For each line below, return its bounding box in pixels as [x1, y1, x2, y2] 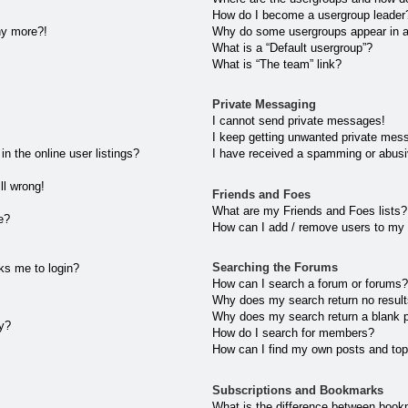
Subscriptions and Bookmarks [212, 382, 384, 397]
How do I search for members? [212, 326, 375, 341]
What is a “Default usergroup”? [212, 40, 373, 55]
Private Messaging [212, 97, 317, 112]
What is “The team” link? [212, 56, 342, 71]
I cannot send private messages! [212, 114, 386, 128]
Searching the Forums [212, 260, 339, 275]
